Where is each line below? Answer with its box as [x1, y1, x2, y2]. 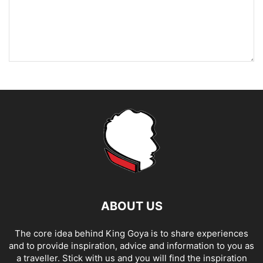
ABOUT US [100, 199, 163, 214]
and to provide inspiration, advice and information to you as [9, 240, 254, 252]
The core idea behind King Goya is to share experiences [15, 228, 248, 240]
